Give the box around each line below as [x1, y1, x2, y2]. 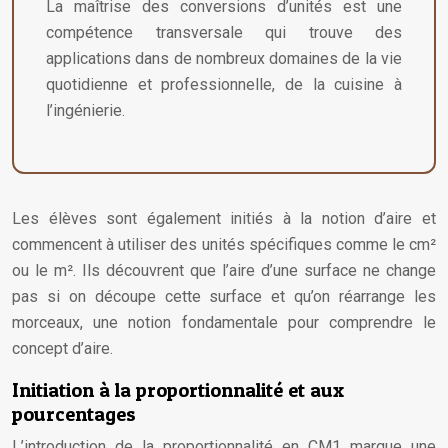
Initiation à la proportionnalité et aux [12, 378, 344, 402]
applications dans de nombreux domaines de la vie [46, 49, 402, 68]
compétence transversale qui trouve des [46, 23, 402, 42]
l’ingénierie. [46, 101, 125, 120]
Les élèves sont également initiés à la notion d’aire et [12, 209, 436, 228]
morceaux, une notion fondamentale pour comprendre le [12, 313, 436, 332]
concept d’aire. [12, 339, 113, 358]
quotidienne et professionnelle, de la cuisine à [46, 75, 402, 94]
